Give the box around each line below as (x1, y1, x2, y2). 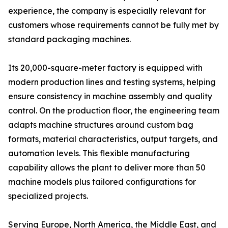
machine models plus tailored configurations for (8, 177, 196, 187)
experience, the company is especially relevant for (8, 6, 206, 16)
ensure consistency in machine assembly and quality (8, 91, 212, 101)
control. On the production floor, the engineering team (8, 105, 219, 116)
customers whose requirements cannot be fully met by (8, 20, 219, 30)
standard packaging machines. (8, 34, 131, 44)
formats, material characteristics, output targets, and (8, 134, 218, 144)
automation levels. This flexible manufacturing (8, 148, 190, 158)
